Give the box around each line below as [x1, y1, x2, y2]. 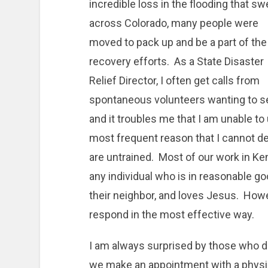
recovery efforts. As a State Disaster [89, 55, 264, 68]
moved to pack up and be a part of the [89, 36, 267, 49]
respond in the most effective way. [89, 208, 254, 221]
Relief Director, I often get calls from [89, 74, 260, 87]
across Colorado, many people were [89, 17, 258, 30]
